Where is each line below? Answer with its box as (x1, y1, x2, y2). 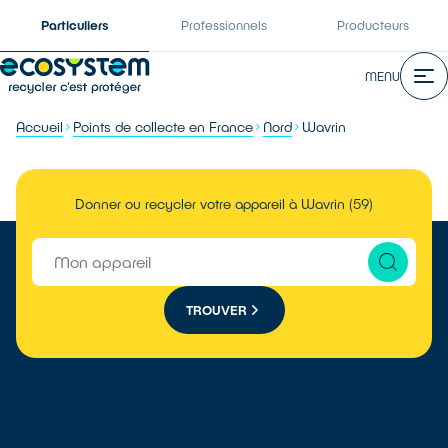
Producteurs (337, 17, 410, 33)
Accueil (16, 118, 63, 135)
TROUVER (185, 301, 247, 318)
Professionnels (180, 17, 267, 33)
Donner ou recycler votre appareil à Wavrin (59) (75, 195, 373, 212)
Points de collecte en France (73, 118, 253, 135)
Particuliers (40, 17, 109, 33)
